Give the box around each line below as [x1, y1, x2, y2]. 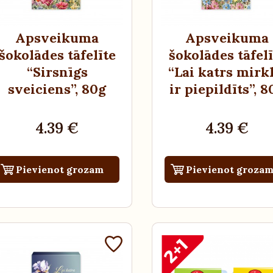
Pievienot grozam [16, 163, 104, 175]
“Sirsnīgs [26, 63, 88, 80]
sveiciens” [8, 80, 76, 97]
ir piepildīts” [169, 80, 254, 97]
